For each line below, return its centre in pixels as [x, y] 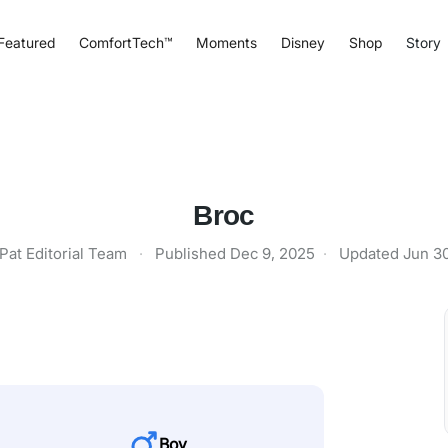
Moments [226, 42]
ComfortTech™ [125, 42]
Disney [302, 42]
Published [192, 253]
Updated [370, 253]
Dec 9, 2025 [272, 253]
